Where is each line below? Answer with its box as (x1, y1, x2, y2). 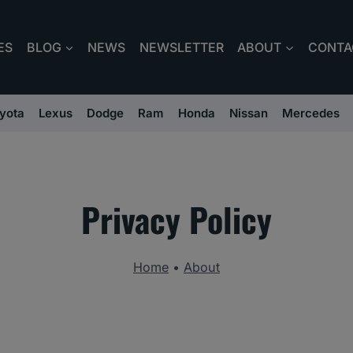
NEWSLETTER (139, 39, 224, 55)
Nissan (229, 106, 268, 121)
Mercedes (282, 106, 340, 121)
